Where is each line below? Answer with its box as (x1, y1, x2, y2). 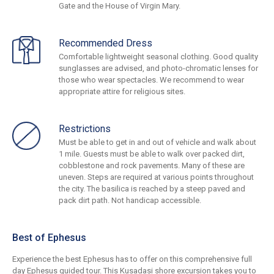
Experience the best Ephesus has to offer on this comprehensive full (12, 254, 252, 264)
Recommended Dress (59, 37, 152, 50)
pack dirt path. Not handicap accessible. (59, 196, 201, 206)
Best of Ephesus (12, 232, 86, 244)
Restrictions (59, 123, 111, 135)
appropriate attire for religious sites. (59, 87, 185, 97)
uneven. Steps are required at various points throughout (59, 172, 254, 182)
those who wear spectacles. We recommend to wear (59, 75, 244, 85)
